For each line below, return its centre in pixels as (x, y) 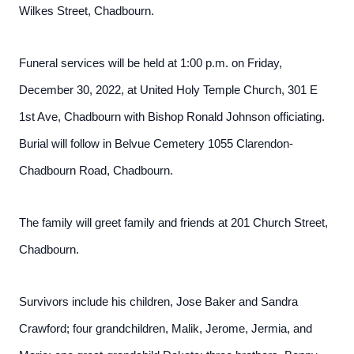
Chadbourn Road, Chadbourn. (96, 171)
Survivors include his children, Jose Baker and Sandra (158, 302)
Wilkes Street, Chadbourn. (87, 11)
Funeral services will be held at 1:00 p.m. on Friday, (151, 63)
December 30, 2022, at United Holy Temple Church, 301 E (168, 90)
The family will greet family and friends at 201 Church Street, (173, 223)
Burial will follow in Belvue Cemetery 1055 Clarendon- (156, 144)
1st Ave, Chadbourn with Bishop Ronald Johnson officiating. (172, 117)
